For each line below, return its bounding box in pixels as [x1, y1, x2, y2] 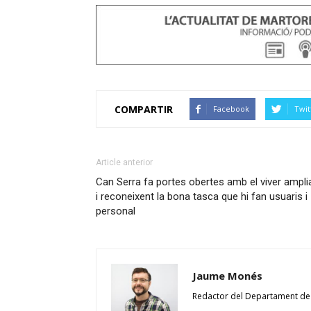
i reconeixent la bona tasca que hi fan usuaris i [96, 190, 308, 203]
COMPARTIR [115, 102, 173, 116]
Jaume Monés [192, 269, 262, 283]
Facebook [213, 103, 249, 114]
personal [96, 205, 135, 217]
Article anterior [96, 158, 153, 167]
